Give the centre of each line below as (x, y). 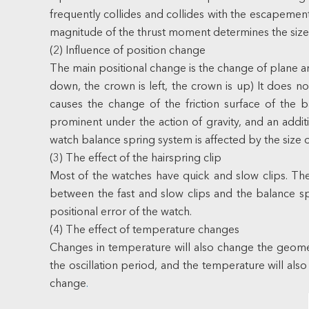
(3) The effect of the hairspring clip (136, 159)
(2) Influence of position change (128, 51)
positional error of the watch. (121, 212)
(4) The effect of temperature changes (144, 230)
